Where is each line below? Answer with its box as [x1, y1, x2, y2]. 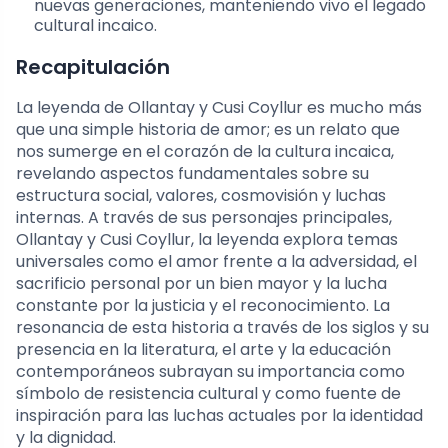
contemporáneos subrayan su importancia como [16, 359, 405, 383]
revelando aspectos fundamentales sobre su [16, 161, 369, 185]
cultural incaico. [34, 13, 157, 37]
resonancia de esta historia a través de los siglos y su [16, 315, 429, 339]
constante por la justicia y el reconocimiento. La [16, 293, 390, 317]
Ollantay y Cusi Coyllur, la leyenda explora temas [16, 227, 398, 251]
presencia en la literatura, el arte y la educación [16, 337, 391, 361]
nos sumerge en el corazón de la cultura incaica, [16, 139, 394, 163]
